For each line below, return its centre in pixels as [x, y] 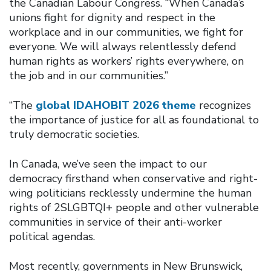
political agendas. [52, 236]
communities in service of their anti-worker [116, 222]
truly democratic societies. [74, 134]
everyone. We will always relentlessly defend [123, 46]
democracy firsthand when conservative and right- [133, 178]
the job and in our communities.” [89, 75]
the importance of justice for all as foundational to [134, 119]
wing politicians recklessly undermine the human [130, 193]
